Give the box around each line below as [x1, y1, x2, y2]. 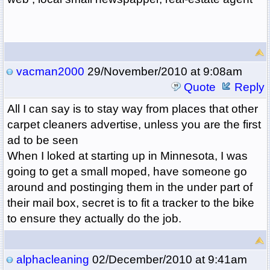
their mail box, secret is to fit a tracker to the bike [7, 196, 254, 210]
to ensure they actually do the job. [7, 212, 181, 225]
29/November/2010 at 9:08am [84, 65, 242, 78]
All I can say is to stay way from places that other [7, 102, 258, 116]
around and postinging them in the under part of [7, 181, 253, 194]
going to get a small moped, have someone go [7, 165, 247, 178]
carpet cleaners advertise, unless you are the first [7, 118, 261, 131]
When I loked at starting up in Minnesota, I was [7, 149, 248, 163]
